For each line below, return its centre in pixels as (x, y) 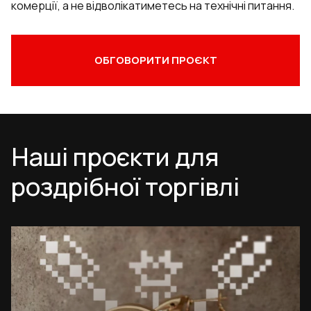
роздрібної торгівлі (125, 186)
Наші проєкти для (115, 157)
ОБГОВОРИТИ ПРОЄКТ (155, 60)
